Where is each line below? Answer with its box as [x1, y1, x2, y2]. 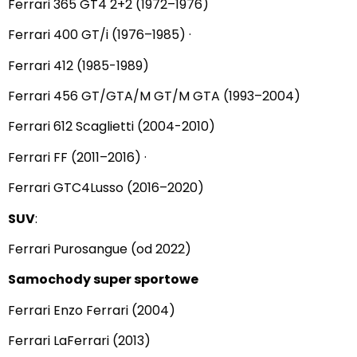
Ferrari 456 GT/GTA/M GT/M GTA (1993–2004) [8, 87, 300, 106]
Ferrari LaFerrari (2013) [8, 331, 151, 351]
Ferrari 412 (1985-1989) [8, 56, 149, 75]
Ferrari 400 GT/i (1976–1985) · [8, 25, 191, 45]
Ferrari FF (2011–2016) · [8, 147, 147, 167]
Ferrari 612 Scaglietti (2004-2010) [8, 117, 215, 136]
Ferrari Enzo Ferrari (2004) [8, 300, 175, 320]
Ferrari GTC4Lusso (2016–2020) [8, 178, 204, 198]
